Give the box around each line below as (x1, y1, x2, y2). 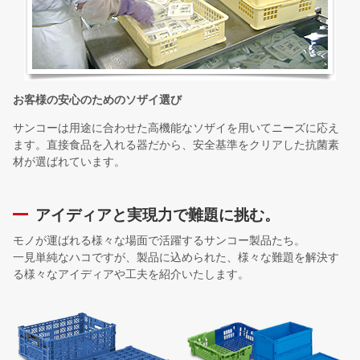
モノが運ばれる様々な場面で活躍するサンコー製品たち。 (13, 234, 305, 247)
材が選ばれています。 (13, 155, 125, 169)
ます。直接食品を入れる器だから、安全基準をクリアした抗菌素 (13, 138, 339, 152)
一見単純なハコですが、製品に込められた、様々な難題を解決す (13, 251, 339, 264)
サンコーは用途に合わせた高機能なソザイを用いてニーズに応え (13, 121, 339, 135)
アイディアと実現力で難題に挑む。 (35, 207, 280, 224)
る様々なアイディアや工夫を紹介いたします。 (13, 268, 249, 281)
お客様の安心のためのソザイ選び (13, 93, 182, 107)
